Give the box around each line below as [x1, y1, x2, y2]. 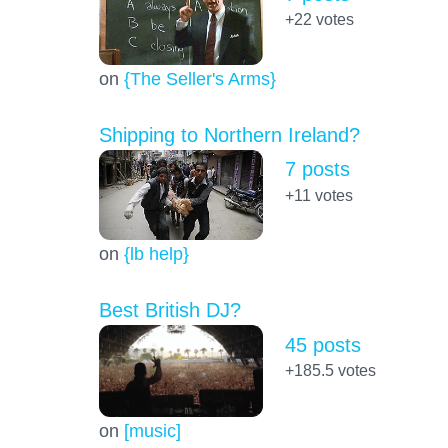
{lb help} [123, 243, 189, 265]
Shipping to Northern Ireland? [98, 124, 360, 147]
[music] [123, 420, 181, 442]
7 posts [284, 158, 350, 181]
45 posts [284, 333, 361, 356]
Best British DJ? [98, 299, 241, 322]
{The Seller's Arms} [123, 68, 276, 90]
